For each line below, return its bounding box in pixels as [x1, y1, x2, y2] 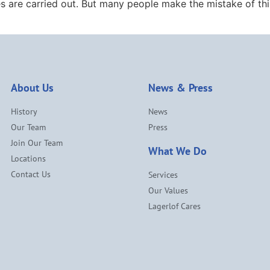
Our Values [148, 184, 188, 196]
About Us [11, 80, 54, 95]
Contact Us [11, 168, 51, 180]
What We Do [148, 143, 207, 158]
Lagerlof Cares [148, 200, 201, 212]
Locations [11, 152, 46, 164]
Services [148, 169, 178, 180]
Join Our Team [11, 137, 63, 148]
